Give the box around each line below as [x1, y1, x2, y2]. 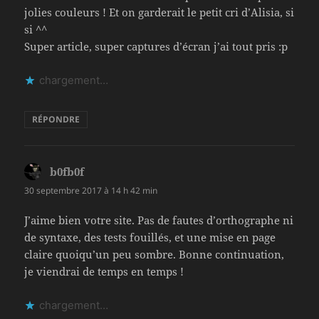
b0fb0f [50, 164, 85, 179]
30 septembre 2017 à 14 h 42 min [24, 184, 158, 197]
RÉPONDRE [32, 113, 80, 126]
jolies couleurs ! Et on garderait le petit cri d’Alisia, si [24, 5, 295, 20]
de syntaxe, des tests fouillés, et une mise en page [24, 229, 276, 244]
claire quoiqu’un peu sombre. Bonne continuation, [24, 246, 285, 261]
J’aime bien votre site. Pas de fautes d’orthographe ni [24, 212, 294, 227]
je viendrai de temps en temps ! [24, 263, 184, 278]
